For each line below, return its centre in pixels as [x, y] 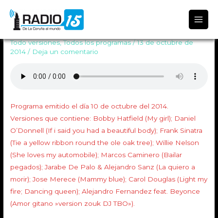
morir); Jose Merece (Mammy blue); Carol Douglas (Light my [109, 179]
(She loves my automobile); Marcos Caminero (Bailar [96, 154]
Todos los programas [97, 43]
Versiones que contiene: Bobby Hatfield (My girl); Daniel [103, 118]
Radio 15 [110, 16]
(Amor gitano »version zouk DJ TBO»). [73, 203]
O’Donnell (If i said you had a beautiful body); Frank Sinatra [107, 130]
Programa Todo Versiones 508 [93, 27]
